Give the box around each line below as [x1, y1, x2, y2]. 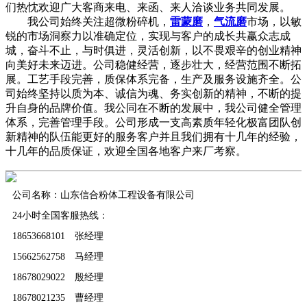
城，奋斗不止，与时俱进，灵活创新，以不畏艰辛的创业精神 [5, 45, 302, 56]
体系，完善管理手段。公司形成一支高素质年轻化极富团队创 [5, 116, 302, 128]
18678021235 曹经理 [12, 293, 103, 303]
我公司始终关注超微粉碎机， [5, 16, 170, 27]
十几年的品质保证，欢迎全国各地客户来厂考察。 [5, 145, 247, 157]
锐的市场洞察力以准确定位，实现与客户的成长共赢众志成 [5, 30, 291, 42]
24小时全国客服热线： [12, 210, 108, 221]
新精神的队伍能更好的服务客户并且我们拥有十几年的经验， [5, 131, 302, 143]
